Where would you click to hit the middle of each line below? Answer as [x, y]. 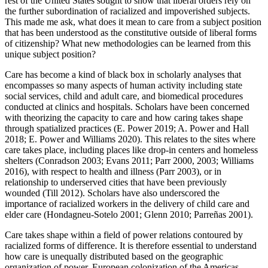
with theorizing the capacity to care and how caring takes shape [124, 117]
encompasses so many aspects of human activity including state [124, 85]
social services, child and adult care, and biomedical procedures [124, 96]
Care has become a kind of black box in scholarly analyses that [123, 74]
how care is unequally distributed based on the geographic [114, 256]
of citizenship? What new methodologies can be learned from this [128, 43]
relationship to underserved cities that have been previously [116, 182]
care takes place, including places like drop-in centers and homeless [131, 150]
